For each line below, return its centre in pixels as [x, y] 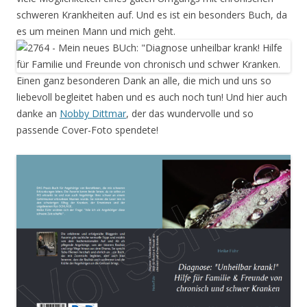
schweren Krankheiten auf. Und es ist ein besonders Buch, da [152, 15]
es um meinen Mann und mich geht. [96, 32]
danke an [38, 114]
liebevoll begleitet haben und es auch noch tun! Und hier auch [152, 97]
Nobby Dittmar [93, 114]
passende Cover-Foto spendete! [87, 130]
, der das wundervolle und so [190, 114]
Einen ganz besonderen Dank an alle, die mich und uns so [144, 81]
